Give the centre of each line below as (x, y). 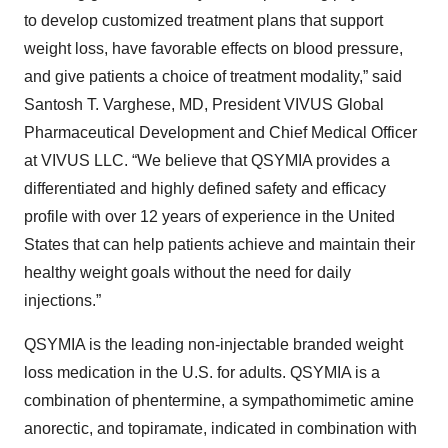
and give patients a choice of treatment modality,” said (213, 76)
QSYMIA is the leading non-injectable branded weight (213, 344)
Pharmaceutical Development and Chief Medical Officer (220, 132)
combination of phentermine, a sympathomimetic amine (219, 400)
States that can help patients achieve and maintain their (219, 244)
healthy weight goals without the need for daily (187, 272)
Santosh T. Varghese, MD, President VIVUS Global (204, 104)
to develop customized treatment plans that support (203, 20)
